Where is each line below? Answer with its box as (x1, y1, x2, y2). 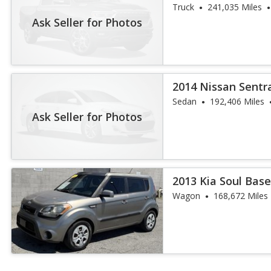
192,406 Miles (210, 96, 265, 107)
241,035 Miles (207, 1, 263, 13)
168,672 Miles (214, 190, 269, 201)
